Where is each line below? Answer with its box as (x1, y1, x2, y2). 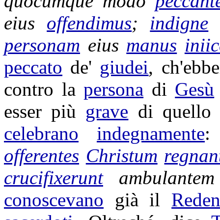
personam (4, 34, 80, 55)
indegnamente (96, 123, 205, 144)
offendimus (47, 12, 132, 33)
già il (104, 189, 172, 210)
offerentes (4, 145, 79, 166)
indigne (150, 12, 209, 33)
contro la (4, 79, 84, 100)
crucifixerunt (4, 167, 103, 188)
